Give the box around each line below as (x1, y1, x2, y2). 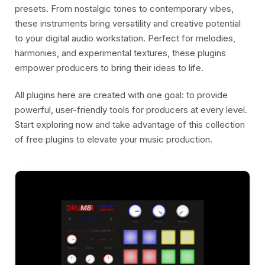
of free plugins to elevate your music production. (15, 134, 212, 145)
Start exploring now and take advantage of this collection (15, 119, 245, 130)
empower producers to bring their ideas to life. (15, 62, 203, 73)
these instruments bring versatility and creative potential (15, 18, 241, 29)
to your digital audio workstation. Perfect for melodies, (15, 33, 235, 44)
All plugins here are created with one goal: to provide (15, 89, 228, 101)
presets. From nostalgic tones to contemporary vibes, (15, 3, 234, 14)
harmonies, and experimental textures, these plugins (15, 47, 226, 59)
